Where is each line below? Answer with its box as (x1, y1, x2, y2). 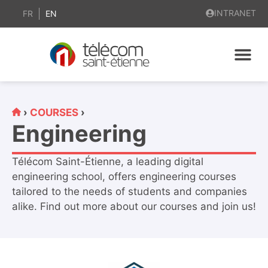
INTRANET (214, 8, 256, 18)
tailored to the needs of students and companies (12, 185, 247, 197)
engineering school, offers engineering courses (12, 170, 236, 182)
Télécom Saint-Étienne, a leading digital (12, 156, 203, 167)
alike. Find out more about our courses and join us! (12, 200, 256, 212)
